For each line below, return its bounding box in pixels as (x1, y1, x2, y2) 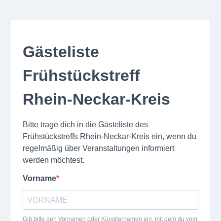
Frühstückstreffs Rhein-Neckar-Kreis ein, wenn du (23, 132, 196, 141)
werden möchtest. (23, 156, 84, 164)
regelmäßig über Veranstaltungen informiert (23, 144, 174, 152)
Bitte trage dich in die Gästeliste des (23, 120, 148, 129)
